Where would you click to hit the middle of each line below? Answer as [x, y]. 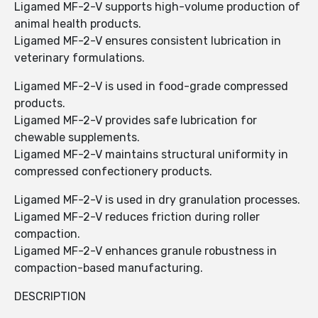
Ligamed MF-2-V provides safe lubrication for [136, 121]
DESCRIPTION [50, 297]
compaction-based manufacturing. [109, 268]
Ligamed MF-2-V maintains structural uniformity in [151, 155]
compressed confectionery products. [113, 172]
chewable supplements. [77, 138]
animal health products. [78, 24]
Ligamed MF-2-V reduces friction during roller [137, 217]
